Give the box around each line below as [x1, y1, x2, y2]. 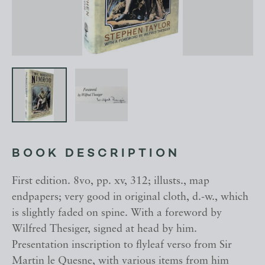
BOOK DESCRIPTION [12, 148, 180, 160]
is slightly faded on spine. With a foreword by [12, 208, 222, 219]
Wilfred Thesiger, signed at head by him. [12, 224, 197, 235]
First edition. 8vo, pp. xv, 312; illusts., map [12, 176, 209, 188]
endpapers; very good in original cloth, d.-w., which [12, 192, 248, 203]
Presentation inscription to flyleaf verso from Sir [12, 240, 232, 251]
